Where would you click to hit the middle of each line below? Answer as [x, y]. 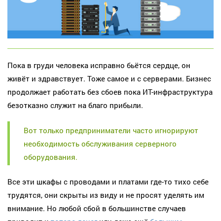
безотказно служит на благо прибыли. [75, 105]
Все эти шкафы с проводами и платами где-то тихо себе [108, 181]
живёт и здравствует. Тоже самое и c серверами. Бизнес [109, 78]
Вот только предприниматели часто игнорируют [111, 130]
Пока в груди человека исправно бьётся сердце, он [99, 65]
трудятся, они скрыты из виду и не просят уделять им [106, 195]
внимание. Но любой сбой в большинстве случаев [97, 208]
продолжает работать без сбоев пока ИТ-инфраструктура [110, 92]
